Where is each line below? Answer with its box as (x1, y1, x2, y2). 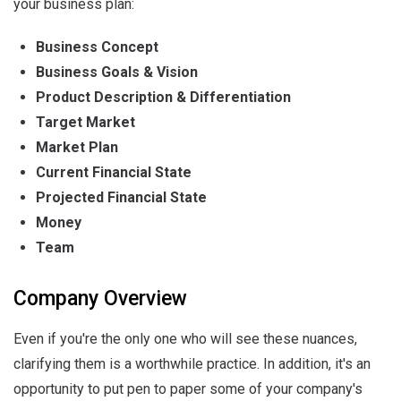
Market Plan (36, 139, 118, 156)
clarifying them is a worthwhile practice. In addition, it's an (13, 355, 371, 372)
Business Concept (36, 38, 158, 55)
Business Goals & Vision (36, 64, 198, 81)
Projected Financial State (36, 189, 207, 206)
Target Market (36, 114, 135, 131)
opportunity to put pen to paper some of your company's (13, 380, 363, 397)
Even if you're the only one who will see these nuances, (13, 330, 357, 347)
